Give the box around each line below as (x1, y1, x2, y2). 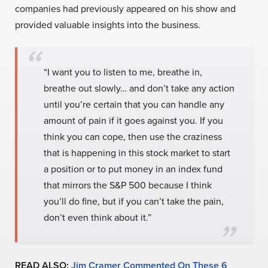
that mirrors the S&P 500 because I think (44, 178, 212, 191)
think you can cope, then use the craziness (44, 130, 222, 143)
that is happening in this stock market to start (44, 146, 230, 159)
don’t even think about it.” (44, 211, 151, 224)
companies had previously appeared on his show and (15, 2, 236, 15)
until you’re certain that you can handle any (44, 98, 224, 111)
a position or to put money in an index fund (44, 162, 223, 175)
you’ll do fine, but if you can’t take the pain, (44, 194, 224, 208)
